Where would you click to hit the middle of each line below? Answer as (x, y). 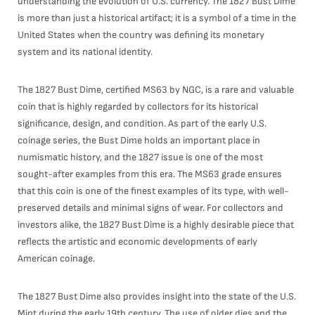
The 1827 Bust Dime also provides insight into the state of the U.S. (157, 296)
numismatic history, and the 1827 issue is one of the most (140, 157)
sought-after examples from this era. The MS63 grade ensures (150, 174)
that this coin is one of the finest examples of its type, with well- (153, 191)
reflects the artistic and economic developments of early (137, 242)
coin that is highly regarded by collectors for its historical (138, 107)
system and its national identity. (85, 52)
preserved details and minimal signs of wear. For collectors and (150, 208)
